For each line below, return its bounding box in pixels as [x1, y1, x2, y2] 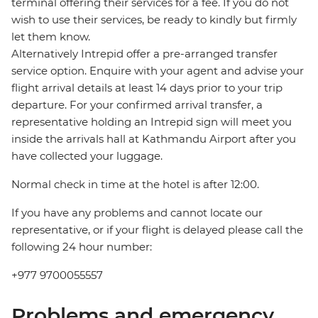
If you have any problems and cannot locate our [11, 206, 263, 220]
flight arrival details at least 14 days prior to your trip [11, 81, 283, 95]
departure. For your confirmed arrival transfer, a [11, 98, 263, 112]
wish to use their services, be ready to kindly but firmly [11, 13, 297, 27]
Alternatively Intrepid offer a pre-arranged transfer [11, 47, 278, 61]
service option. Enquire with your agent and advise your [11, 64, 304, 78]
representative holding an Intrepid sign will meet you [11, 115, 292, 129]
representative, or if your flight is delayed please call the [11, 223, 303, 237]
